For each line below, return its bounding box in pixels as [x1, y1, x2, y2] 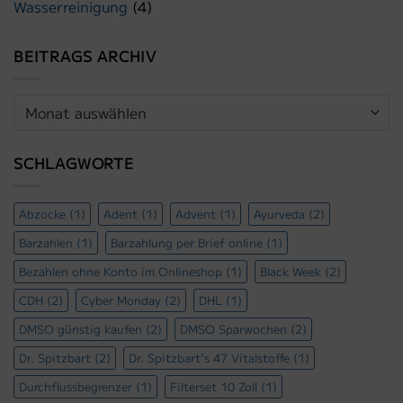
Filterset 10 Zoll [170, 377, 257, 395]
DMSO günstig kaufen [19, 319, 142, 337]
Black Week [260, 262, 321, 280]
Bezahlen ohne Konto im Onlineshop [19, 262, 222, 280]
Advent [175, 204, 216, 222]
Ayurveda [254, 204, 305, 222]
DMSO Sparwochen [180, 319, 287, 337]
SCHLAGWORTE [13, 152, 134, 175]
